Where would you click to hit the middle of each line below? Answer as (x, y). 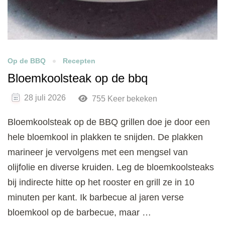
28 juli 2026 (45, 97)
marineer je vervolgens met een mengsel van (98, 152)
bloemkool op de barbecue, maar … (79, 212)
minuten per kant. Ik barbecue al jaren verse (96, 197)
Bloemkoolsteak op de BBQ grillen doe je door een (109, 122)
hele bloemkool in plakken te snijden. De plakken (105, 137)
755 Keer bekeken (123, 98)
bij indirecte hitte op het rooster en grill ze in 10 (101, 182)
